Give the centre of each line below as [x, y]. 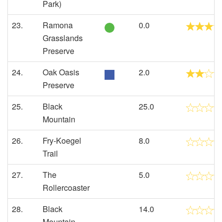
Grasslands [63, 38]
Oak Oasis [61, 72]
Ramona [58, 25]
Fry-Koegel [62, 140]
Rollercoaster [66, 188]
